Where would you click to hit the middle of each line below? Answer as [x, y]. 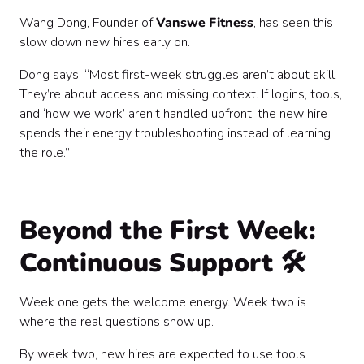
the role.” [45, 153]
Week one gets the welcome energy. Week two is [163, 302]
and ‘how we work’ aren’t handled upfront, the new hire [173, 114]
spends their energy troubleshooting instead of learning [175, 133]
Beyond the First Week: [168, 230]
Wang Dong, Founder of [88, 23]
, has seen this [293, 23]
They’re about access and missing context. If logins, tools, [181, 94]
